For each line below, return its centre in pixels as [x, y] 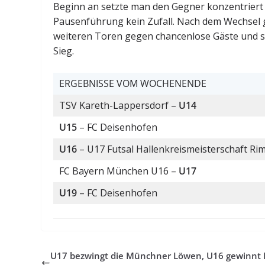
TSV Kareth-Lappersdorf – [119, 106]
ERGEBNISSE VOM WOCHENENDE [133, 84]
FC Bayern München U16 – [119, 171]
